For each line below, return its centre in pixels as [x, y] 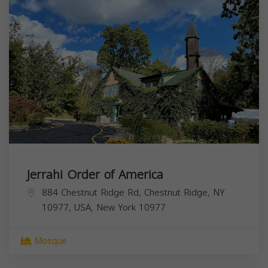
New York [116, 207]
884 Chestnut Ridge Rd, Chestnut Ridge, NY [133, 192]
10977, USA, [69, 207]
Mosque [49, 241]
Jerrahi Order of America [95, 174]
